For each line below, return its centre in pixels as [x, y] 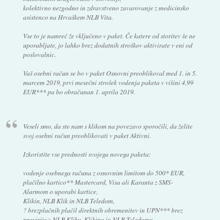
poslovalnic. [39, 54]
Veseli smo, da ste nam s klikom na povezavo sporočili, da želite [108, 126]
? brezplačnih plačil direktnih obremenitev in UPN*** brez [103, 210]
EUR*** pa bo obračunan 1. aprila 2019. [79, 91]
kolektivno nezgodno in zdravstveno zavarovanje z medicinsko [106, 7]
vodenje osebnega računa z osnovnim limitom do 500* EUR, [104, 173]
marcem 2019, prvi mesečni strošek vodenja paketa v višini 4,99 [108, 82]
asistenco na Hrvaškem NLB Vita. [68, 17]
